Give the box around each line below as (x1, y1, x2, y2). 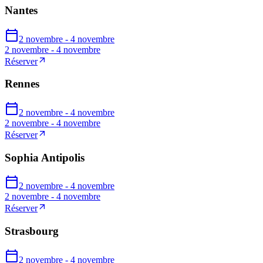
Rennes (5, 77, 39, 90)
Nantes (5, 4, 38, 16)
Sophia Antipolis (5, 151, 85, 164)
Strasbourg (5, 225, 59, 238)
